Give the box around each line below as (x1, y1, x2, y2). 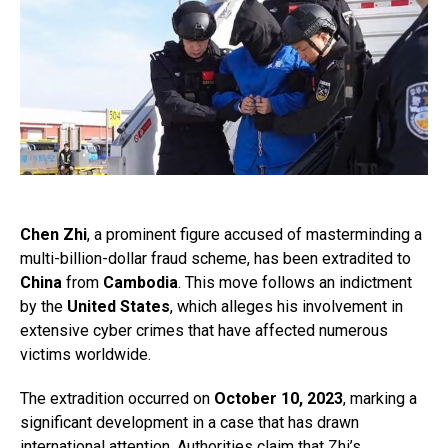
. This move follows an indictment (178, 273, 412, 293)
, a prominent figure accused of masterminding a (87, 225, 422, 245)
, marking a (343, 389, 417, 409)
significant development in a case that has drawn (20, 413, 359, 433)
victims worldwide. (20, 345, 151, 365)
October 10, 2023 (214, 389, 343, 409)
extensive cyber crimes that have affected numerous (20, 321, 388, 341)
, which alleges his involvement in (170, 297, 403, 317)
